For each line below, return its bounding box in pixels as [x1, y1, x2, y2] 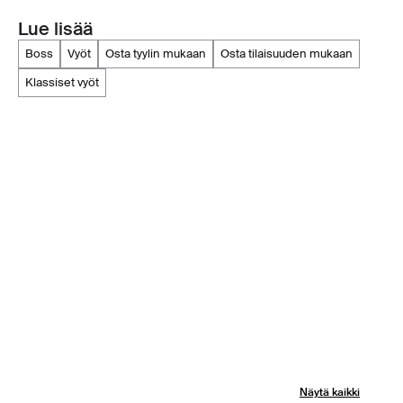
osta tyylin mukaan [114, 46, 206, 62]
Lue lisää [18, 17, 93, 41]
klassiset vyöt [33, 75, 99, 91]
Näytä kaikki [300, 385, 360, 400]
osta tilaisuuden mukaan [229, 46, 353, 62]
